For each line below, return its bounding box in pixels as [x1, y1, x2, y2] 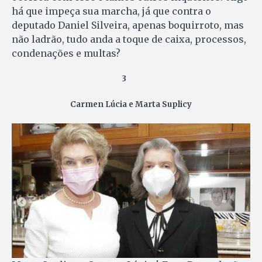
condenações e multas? [12, 47, 120, 59]
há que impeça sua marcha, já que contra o [12, 5, 211, 17]
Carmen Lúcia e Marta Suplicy [70, 99, 192, 109]
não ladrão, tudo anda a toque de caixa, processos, [12, 33, 246, 45]
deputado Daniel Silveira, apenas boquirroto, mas [12, 19, 244, 31]
